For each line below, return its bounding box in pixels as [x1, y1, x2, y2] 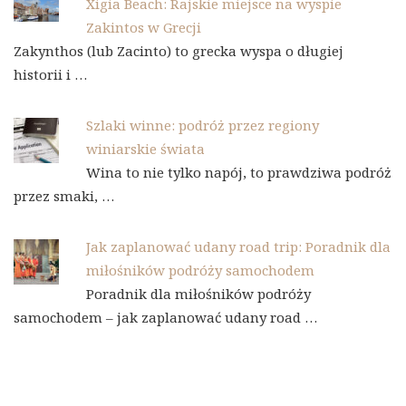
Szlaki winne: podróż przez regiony [86, 115, 319, 134]
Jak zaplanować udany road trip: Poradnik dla [86, 237, 391, 256]
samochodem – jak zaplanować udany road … [14, 307, 317, 326]
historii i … [14, 64, 87, 83]
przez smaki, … [14, 186, 114, 205]
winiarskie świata [86, 139, 205, 158]
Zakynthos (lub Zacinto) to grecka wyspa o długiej [14, 41, 343, 60]
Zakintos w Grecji [86, 17, 201, 36]
